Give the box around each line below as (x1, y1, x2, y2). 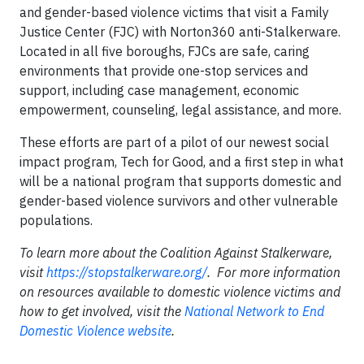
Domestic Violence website (19, 322, 171, 339)
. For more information (207, 263, 340, 280)
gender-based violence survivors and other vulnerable (19, 192, 338, 209)
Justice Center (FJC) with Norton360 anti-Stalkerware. (19, 23, 340, 40)
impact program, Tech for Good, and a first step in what (19, 153, 344, 170)
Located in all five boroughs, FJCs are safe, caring (19, 42, 310, 59)
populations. (19, 211, 93, 228)
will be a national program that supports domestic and (19, 172, 341, 189)
